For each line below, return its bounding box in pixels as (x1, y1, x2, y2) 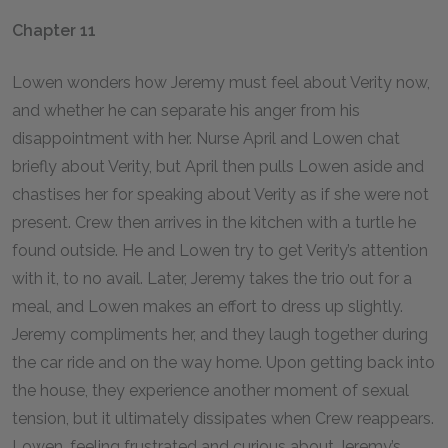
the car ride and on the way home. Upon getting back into (12, 353, 435, 372)
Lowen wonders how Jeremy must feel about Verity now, (12, 73, 430, 92)
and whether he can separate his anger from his (12, 101, 360, 120)
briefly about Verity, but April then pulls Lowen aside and (12, 157, 424, 176)
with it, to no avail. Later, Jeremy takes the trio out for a (12, 269, 412, 288)
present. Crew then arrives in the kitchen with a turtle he (12, 213, 416, 232)
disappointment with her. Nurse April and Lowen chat (12, 129, 400, 148)
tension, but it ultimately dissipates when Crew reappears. (12, 409, 434, 428)
